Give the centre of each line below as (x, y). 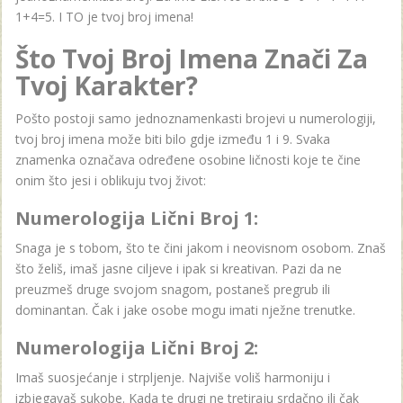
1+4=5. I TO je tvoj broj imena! (104, 16)
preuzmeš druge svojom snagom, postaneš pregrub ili (173, 289)
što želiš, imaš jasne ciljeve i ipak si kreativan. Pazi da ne (179, 268)
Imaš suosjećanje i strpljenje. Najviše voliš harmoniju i (173, 377)
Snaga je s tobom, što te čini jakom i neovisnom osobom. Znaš (201, 247)
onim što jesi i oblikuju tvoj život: (111, 180)
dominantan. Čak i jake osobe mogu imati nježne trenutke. (185, 309)
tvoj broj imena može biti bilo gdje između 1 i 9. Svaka (173, 139)
